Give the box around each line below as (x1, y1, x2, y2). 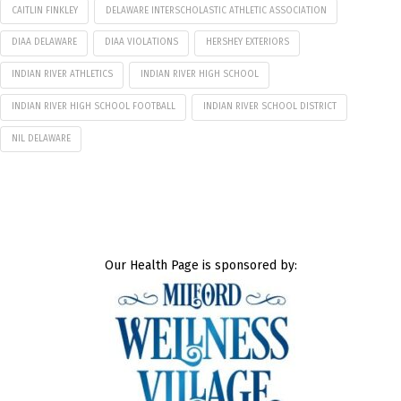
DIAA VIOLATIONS (104, 37, 178, 48)
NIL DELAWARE (11, 132, 71, 144)
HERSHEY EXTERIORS (205, 37, 289, 48)
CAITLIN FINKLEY (11, 4, 78, 16)
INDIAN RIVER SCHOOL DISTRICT (202, 100, 337, 112)
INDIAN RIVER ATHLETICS (11, 69, 113, 81)
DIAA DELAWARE (11, 37, 77, 48)
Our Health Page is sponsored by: (104, 258, 297, 274)
